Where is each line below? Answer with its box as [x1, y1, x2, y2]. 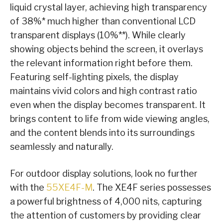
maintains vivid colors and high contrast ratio [10, 86, 197, 97]
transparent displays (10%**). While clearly [10, 30, 186, 41]
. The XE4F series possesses [93, 182, 211, 193]
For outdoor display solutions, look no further [10, 168, 198, 179]
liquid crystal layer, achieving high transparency [10, 2, 207, 13]
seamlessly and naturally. [10, 141, 113, 152]
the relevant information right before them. [10, 58, 193, 69]
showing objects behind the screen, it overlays [10, 44, 203, 55]
